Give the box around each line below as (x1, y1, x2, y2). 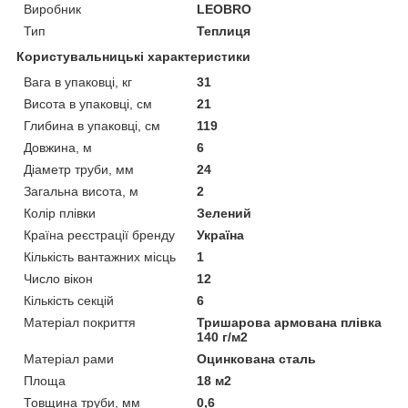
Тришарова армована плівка (197, 314, 382, 330)
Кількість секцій (24, 292, 114, 308)
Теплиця (197, 23, 251, 38)
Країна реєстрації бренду (24, 227, 175, 242)
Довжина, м (24, 139, 92, 155)
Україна (197, 227, 245, 242)
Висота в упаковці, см (24, 96, 152, 111)
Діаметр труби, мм (24, 161, 134, 177)
